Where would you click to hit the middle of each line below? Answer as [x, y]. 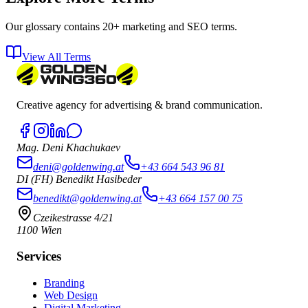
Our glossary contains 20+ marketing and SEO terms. [121, 26]
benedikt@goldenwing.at [87, 198]
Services [39, 256]
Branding [64, 283]
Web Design [71, 296]
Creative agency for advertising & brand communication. [140, 104]
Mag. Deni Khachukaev [68, 147]
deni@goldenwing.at [78, 166]
